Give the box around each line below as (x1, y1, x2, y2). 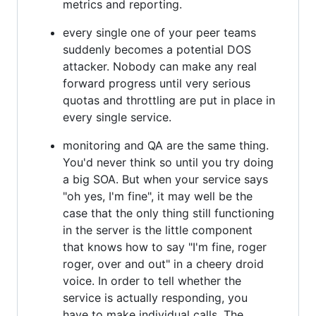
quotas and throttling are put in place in (63, 92, 275, 107)
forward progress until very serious (63, 75, 250, 90)
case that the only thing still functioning (63, 205, 274, 220)
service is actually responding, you (63, 290, 248, 305)
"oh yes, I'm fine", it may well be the (63, 188, 253, 203)
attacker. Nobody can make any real (63, 59, 257, 73)
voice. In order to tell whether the (63, 273, 241, 288)
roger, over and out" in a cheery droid (63, 256, 264, 271)
